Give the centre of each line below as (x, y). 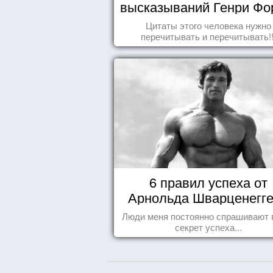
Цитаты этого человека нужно (208, 25)
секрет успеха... (208, 227)
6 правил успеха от (208, 182)
